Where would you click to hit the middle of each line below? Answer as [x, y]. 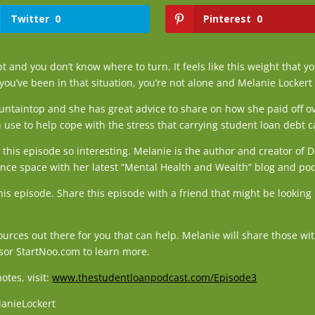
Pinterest [227, 18]
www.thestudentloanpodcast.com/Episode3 [155, 277]
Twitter [30, 18]
